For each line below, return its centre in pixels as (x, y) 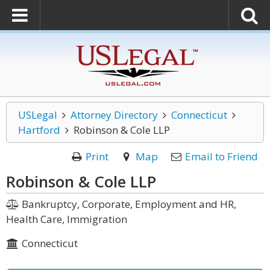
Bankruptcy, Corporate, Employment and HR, (127, 204)
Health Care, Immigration (67, 219)
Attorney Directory (114, 115)
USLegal (38, 115)
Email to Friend (221, 156)
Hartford (39, 130)
